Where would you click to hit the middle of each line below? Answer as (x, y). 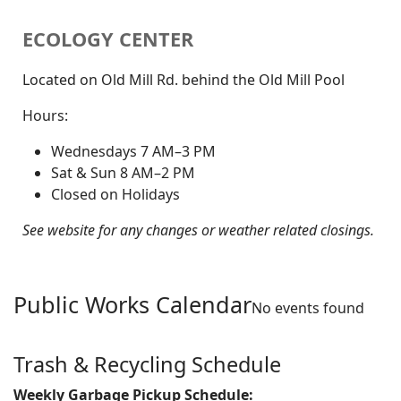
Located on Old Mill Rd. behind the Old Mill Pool (183, 80)
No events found (308, 308)
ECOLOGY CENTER (108, 39)
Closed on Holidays (115, 194)
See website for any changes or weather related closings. (198, 230)
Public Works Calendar (132, 304)
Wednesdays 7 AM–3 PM (133, 151)
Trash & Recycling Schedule (147, 364)
